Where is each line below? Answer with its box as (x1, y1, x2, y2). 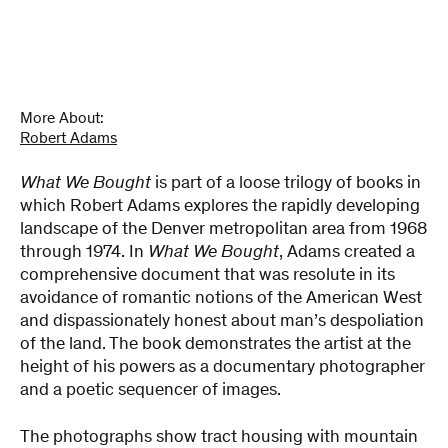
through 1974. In (20, 244, 148, 263)
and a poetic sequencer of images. (20, 382, 281, 401)
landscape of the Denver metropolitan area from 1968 (20, 221, 427, 240)
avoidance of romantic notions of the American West (20, 290, 422, 309)
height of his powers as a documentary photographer (20, 359, 425, 378)
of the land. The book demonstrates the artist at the (20, 336, 411, 355)
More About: (20, 111, 104, 128)
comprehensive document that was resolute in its (20, 267, 395, 286)
